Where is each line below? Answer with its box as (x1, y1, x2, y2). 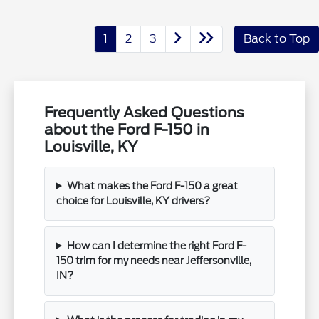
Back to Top (244, 31, 310, 46)
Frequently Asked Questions (44, 103, 245, 121)
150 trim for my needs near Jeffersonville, (56, 254, 252, 266)
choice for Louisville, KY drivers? (56, 194, 211, 206)
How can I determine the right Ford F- (66, 239, 246, 251)
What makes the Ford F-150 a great (66, 179, 238, 192)
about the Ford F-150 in (44, 120, 210, 138)
